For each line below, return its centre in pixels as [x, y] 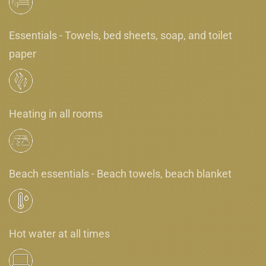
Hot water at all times [59, 233]
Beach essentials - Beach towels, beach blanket [120, 173]
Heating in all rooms [56, 113]
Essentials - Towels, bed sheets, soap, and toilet [121, 35]
